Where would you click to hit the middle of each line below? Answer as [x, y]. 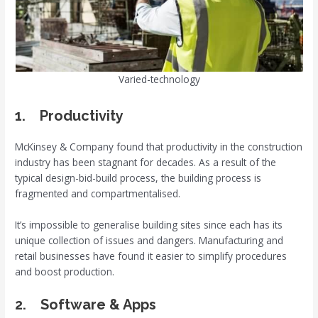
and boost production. [65, 271]
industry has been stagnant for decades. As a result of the [146, 162]
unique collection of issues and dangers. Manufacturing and [149, 240]
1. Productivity [70, 115]
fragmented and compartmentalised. [98, 193]
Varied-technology [159, 79]
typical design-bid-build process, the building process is [138, 177]
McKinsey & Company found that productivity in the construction [159, 146]
